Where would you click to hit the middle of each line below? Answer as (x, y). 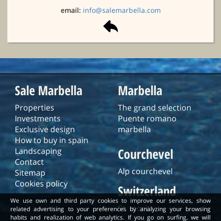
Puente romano (147, 118)
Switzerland (147, 191)
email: (72, 10)
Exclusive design (45, 129)
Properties (35, 107)
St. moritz (136, 208)
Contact (29, 162)
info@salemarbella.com (122, 10)
